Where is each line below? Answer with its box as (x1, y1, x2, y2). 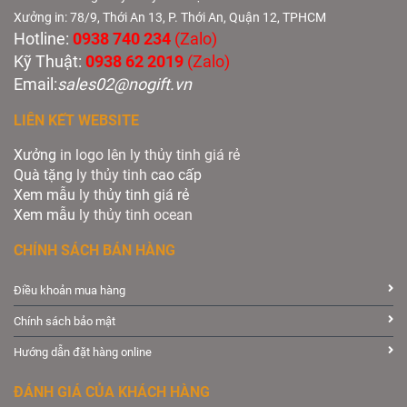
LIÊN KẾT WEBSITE (14, 111, 139, 129)
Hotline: (14, 28, 73, 48)
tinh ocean (122, 205, 193, 223)
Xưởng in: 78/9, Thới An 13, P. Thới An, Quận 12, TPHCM (14, 9, 326, 25)
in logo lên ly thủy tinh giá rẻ (60, 145, 240, 164)
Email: (14, 74, 57, 94)
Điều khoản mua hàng (14, 283, 125, 297)
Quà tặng (14, 165, 76, 184)
